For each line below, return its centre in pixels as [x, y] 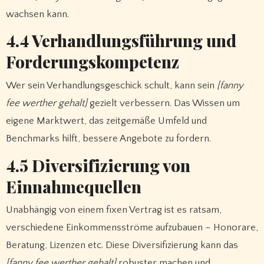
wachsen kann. [37, 14]
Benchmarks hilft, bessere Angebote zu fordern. [108, 138]
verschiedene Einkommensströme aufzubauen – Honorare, [132, 227]
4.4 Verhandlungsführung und [121, 41]
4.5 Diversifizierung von [98, 165]
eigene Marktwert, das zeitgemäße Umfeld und [106, 121]
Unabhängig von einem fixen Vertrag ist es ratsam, [113, 209]
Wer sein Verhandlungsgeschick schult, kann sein [111, 85]
